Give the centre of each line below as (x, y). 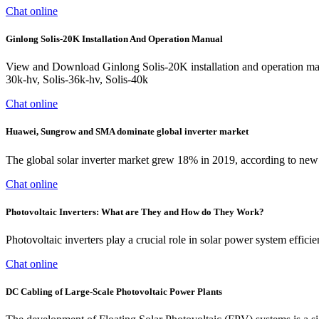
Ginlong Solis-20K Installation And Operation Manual (114, 39)
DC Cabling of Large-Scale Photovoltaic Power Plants (114, 292)
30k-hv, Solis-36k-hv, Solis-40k (77, 80)
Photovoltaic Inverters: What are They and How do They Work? (135, 211)
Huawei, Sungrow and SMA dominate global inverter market (127, 132)
